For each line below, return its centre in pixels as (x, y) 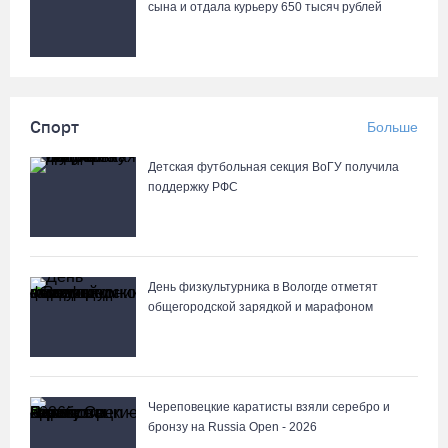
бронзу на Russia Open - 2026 (232, 427)
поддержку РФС (193, 187)
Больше (392, 127)
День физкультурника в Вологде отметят (263, 287)
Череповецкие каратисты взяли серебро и (269, 407)
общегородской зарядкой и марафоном (260, 307)
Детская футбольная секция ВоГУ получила (273, 167)
